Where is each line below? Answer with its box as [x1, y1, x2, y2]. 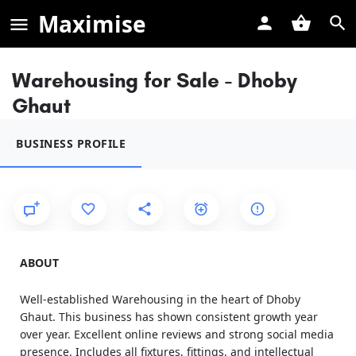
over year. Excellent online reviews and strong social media [20, 327, 334, 342]
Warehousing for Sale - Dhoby [12, 68, 297, 93]
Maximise [38, 9, 146, 39]
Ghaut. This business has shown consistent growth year [20, 309, 318, 324]
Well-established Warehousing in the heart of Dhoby [20, 292, 300, 307]
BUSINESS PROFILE [16, 136, 126, 151]
